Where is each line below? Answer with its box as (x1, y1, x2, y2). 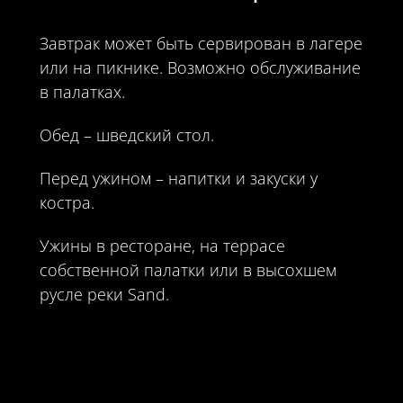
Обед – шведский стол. (39, 124, 214, 147)
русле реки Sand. (39, 283, 169, 306)
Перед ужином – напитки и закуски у (39, 167, 318, 190)
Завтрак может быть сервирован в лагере (39, 32, 363, 55)
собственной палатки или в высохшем (39, 259, 336, 282)
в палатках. (39, 81, 125, 103)
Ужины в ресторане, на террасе (39, 235, 285, 257)
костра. (39, 192, 94, 214)
